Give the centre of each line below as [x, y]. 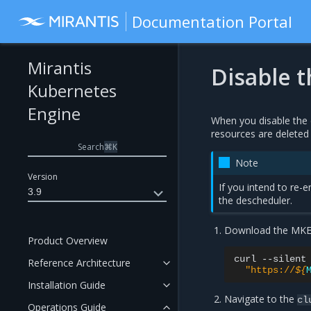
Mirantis [60, 68]
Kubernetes [72, 91]
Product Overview [68, 241]
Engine [54, 114]
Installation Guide [67, 285]
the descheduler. [256, 200]
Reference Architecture [79, 263]
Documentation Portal [212, 22]
